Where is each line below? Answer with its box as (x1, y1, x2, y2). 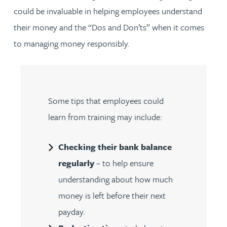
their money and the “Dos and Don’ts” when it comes (14, 21, 204, 33)
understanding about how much (58, 173, 173, 185)
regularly (58, 157, 94, 169)
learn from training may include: (48, 110, 162, 123)
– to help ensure (94, 157, 154, 169)
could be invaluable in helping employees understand (14, 5, 202, 17)
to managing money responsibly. (14, 37, 129, 50)
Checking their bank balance (58, 140, 172, 153)
